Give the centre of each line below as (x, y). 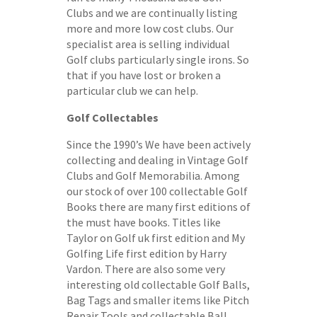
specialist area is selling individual (148, 44)
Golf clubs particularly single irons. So (158, 59)
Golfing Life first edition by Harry (146, 253)
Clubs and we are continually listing (152, 12)
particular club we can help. (132, 90)
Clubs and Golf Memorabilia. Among (153, 175)
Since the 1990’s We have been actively (158, 144)
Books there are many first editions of (158, 206)
